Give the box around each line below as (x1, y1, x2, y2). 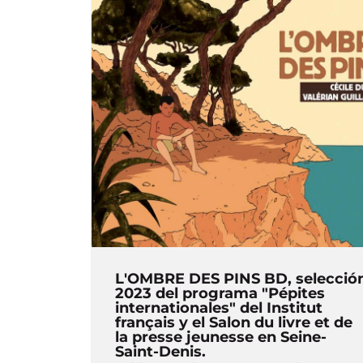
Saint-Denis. (115, 342, 206, 361)
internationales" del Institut (115, 298, 322, 317)
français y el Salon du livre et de (115, 313, 352, 331)
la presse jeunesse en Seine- (115, 327, 327, 346)
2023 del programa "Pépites (115, 284, 325, 302)
